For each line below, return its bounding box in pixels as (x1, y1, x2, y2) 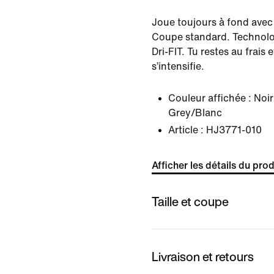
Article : (168, 125, 204, 135)
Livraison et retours (152, 247, 254, 265)
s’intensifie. (152, 61, 204, 72)
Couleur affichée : (168, 93, 251, 103)
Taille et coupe (152, 192, 229, 210)
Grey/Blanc (168, 108, 222, 118)
